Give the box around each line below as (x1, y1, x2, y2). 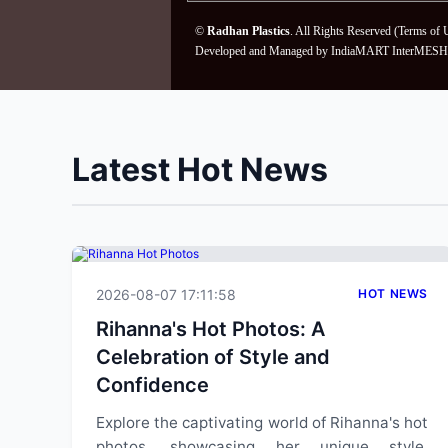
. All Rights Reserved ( (289, 24, 398, 38)
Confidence (96, 373, 209, 397)
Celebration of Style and (96, 345, 330, 369)
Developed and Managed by (194, 44, 331, 58)
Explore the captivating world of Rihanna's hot (96, 413, 428, 432)
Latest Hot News (72, 150, 328, 189)
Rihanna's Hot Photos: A (96, 317, 325, 341)
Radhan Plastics (206, 24, 290, 38)
